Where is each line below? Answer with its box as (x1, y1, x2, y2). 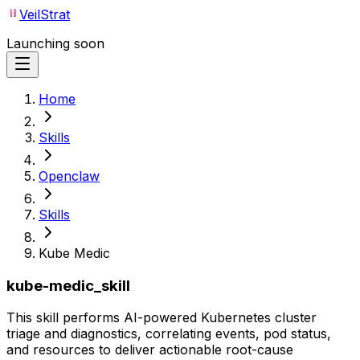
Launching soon (6, 35, 104, 51)
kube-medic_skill (6, 276, 130, 295)
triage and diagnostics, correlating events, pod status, (6, 325, 331, 342)
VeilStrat (19, 6, 70, 22)
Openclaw (39, 168, 100, 184)
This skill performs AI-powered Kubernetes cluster (6, 309, 317, 326)
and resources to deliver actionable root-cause (6, 342, 293, 358)
